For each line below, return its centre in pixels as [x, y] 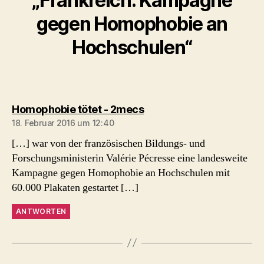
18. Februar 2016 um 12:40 [63, 123]
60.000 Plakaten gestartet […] [75, 187]
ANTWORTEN [41, 211]
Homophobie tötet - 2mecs [78, 109]
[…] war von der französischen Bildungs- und [108, 143]
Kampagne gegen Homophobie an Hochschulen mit [121, 173]
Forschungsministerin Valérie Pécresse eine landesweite [130, 158]
